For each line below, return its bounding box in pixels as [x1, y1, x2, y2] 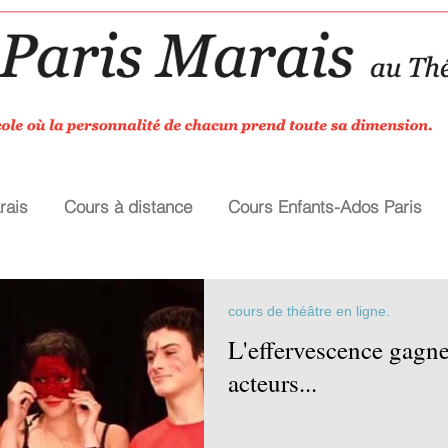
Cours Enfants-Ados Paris [228, 196, 422, 217]
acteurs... [228, 366, 317, 399]
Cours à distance [64, 196, 192, 217]
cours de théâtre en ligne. [228, 303, 390, 319]
